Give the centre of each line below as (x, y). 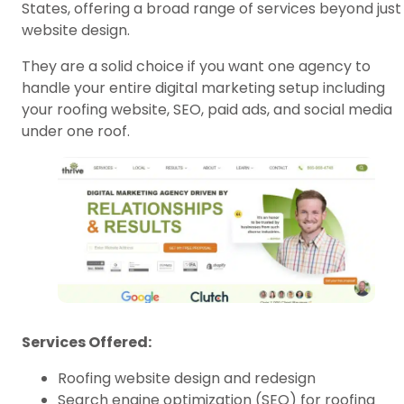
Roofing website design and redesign (187, 379)
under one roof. (76, 132)
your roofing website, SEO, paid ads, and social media (207, 110)
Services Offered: (87, 343)
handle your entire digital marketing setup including (203, 88)
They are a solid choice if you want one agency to (196, 67)
